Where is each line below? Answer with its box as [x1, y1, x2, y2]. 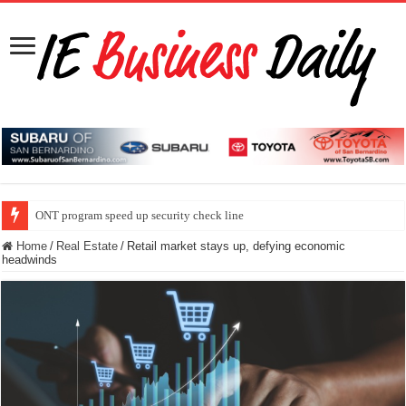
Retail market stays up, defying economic [127, 239, 346, 254]
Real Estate [56, 239, 119, 254]
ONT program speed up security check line [35, 208, 245, 223]
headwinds [2, 253, 62, 267]
